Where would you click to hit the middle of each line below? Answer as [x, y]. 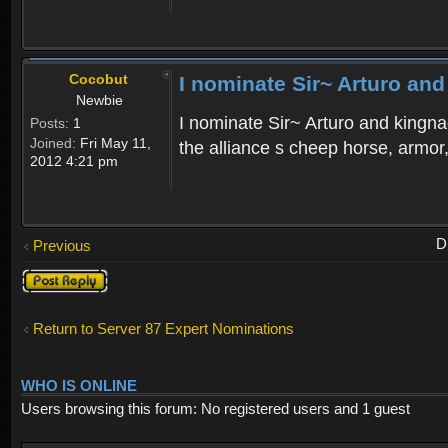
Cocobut [98, 79]
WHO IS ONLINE [79, 385]
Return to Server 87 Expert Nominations [163, 329]
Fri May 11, [113, 143]
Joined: [53, 143]
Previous [62, 246]
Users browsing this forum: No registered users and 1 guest [215, 408]
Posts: [49, 123]
